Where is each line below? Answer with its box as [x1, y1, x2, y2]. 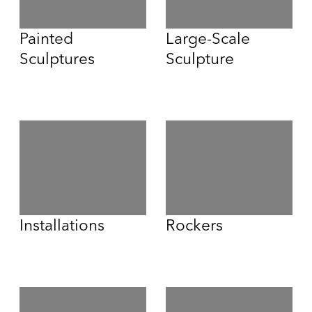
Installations [19, 215, 104, 235]
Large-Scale [165, 28, 250, 48]
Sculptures [19, 48, 95, 68]
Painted [19, 28, 73, 48]
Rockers [165, 215, 223, 235]
